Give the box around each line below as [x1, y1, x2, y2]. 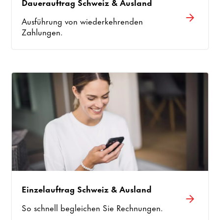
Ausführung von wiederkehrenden [22, 14, 143, 27]
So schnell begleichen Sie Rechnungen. [22, 200, 164, 214]
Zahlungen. [22, 25, 63, 38]
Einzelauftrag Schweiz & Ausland [22, 182, 152, 195]
